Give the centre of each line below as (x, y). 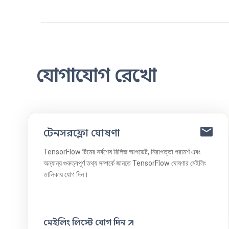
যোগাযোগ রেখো (96, 75)
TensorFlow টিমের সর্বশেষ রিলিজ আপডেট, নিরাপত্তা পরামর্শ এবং (122, 152)
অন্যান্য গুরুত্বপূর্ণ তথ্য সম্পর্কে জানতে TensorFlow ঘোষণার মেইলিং (125, 163)
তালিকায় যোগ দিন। (66, 174)
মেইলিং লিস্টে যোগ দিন (84, 223)
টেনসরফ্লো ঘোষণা (82, 133)
